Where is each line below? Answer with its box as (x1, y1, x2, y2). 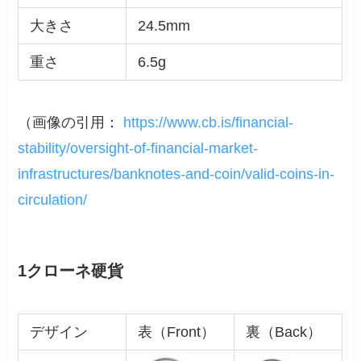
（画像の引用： (18, 114, 124, 131)
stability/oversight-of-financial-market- (18, 139, 259, 156)
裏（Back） (245, 324, 322, 341)
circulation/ (18, 191, 88, 208)
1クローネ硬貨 (18, 261, 124, 280)
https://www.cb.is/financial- (123, 114, 294, 131)
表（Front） (137, 324, 215, 341)
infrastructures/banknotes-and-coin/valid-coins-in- (18, 165, 335, 182)
